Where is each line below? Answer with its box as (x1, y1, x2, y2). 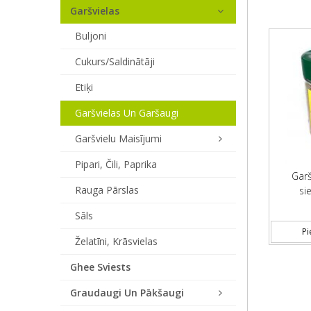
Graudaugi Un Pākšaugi (70, 286, 184, 299)
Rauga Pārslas (75, 183, 139, 196)
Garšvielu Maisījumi (75, 132, 162, 145)
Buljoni (75, 29, 106, 42)
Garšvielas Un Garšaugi (75, 106, 178, 119)
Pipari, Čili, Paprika (75, 158, 157, 171)
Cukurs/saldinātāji (75, 55, 155, 68)
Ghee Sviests (70, 260, 131, 274)
